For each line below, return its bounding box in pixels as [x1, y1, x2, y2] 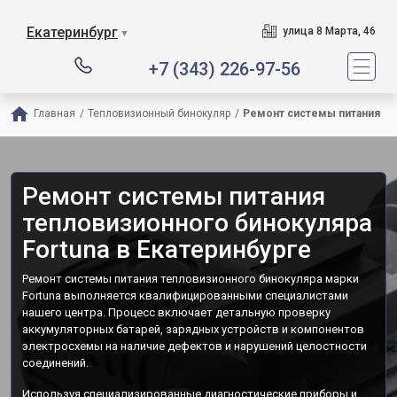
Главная [34, 107, 75, 120]
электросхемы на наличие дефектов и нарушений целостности [22, 339, 367, 353]
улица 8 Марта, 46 [282, 25, 376, 37]
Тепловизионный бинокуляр [88, 107, 230, 120]
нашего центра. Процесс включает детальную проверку [22, 306, 331, 319]
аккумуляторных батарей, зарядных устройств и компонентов [22, 323, 364, 336]
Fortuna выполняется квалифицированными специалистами [22, 289, 348, 302]
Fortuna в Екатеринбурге [22, 235, 311, 264]
